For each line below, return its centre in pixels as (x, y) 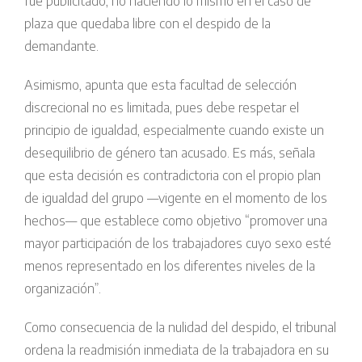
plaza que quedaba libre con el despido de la (147, 23)
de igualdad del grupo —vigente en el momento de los (176, 198)
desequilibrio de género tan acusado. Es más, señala (170, 152)
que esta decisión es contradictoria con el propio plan (173, 175)
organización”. (63, 288)
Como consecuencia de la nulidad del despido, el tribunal (180, 327)
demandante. (61, 46)
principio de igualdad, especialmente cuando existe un (174, 130)
